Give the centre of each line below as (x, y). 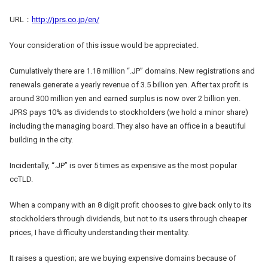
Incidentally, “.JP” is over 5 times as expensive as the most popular (123, 165)
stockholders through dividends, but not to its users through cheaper (128, 218)
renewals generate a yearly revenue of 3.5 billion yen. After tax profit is (129, 84)
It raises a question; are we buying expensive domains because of (123, 258)
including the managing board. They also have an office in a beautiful (128, 126)
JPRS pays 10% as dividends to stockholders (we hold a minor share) (129, 112)
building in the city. (41, 139)
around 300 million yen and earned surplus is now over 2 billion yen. (125, 98)
